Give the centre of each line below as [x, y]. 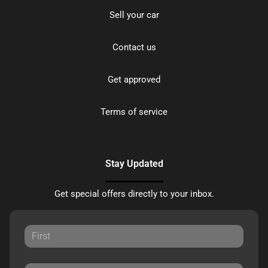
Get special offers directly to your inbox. [134, 194]
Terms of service [134, 112]
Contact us [134, 48]
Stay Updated [134, 164]
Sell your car [134, 15]
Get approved [134, 80]
